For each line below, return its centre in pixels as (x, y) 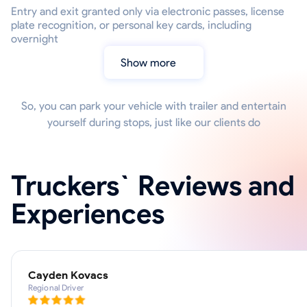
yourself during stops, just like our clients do (153, 123)
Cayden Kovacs (68, 275)
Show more (151, 62)
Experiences (88, 214)
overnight (35, 39)
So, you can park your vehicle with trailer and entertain (153, 106)
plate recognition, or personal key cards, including (131, 25)
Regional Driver (56, 288)
